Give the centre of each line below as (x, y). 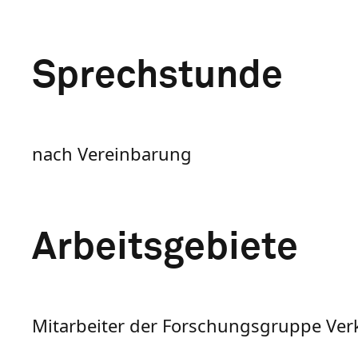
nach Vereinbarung (112, 153)
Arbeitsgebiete (165, 247)
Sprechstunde (157, 76)
